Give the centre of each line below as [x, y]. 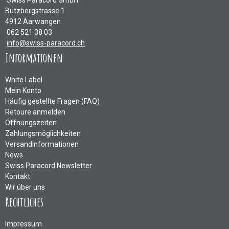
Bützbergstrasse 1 [35, 11]
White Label [24, 80]
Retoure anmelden [35, 112]
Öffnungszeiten [31, 123]
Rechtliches [24, 202]
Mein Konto [23, 91]
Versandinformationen [42, 144]
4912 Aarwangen [33, 22]
